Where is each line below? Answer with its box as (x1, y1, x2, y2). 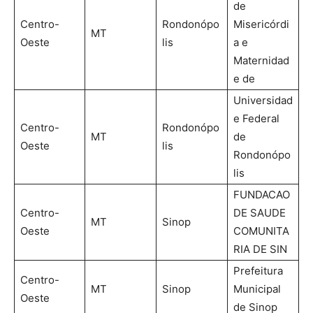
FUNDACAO (233, 187, 290, 201)
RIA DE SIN (233, 242, 287, 256)
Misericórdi (233, 17, 289, 31)
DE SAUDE (233, 205, 286, 219)
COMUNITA (233, 224, 289, 238)
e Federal (233, 111, 279, 125)
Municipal (233, 282, 281, 296)
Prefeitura (233, 263, 283, 277)
